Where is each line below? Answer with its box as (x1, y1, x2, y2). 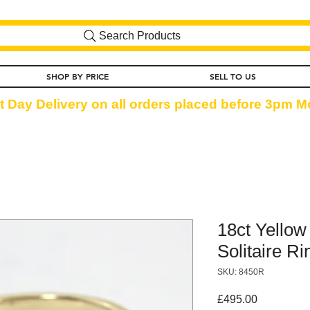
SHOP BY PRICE (46, 70, 109, 82)
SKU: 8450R (217, 266, 264, 277)
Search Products (99, 29, 181, 42)
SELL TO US (209, 70, 256, 82)
